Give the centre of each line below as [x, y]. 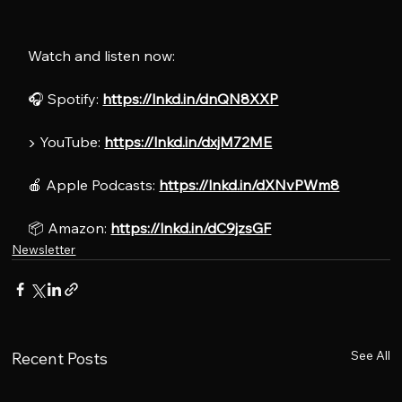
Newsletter [44, 249]
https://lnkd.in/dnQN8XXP [191, 98]
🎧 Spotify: [66, 98]
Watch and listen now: [102, 55]
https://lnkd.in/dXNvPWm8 [249, 184]
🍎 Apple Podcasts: [94, 184]
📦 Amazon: [70, 227]
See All [370, 355]
